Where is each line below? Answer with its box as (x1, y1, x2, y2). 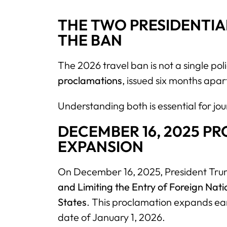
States (58, 196, 87, 209)
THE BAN (58, 30, 122, 50)
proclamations (58, 74, 122, 87)
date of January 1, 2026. (58, 211, 165, 224)
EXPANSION (58, 137, 143, 157)
